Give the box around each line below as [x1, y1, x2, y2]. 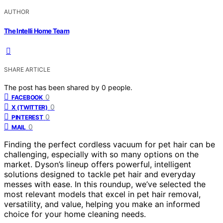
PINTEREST [11, 113, 43, 121]
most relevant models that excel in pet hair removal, [4, 189, 201, 199]
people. [108, 83, 132, 92]
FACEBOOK [11, 93, 43, 101]
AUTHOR [4, 8, 29, 16]
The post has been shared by [4, 83, 102, 92]
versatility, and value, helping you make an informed [4, 199, 200, 209]
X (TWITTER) [11, 103, 48, 111]
